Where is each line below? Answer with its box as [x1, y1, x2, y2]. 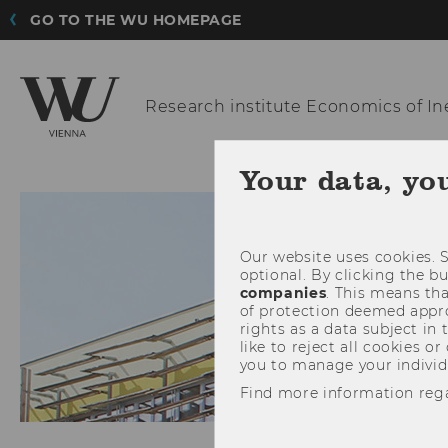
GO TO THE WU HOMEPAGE [30, 11, 242, 29]
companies [239, 283, 327, 302]
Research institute [145, 97, 302, 116]
